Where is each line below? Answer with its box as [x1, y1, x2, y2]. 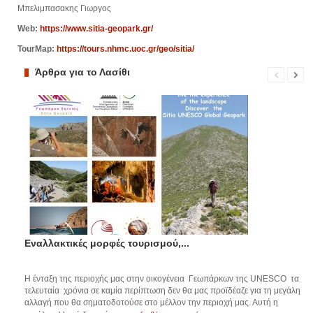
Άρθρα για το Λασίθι [35, 66, 130, 78]
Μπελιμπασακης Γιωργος [17, 3, 111, 13]
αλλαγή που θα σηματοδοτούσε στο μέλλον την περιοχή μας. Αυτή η [24, 297, 278, 307]
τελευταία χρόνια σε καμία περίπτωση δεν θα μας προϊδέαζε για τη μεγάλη [24, 285, 300, 296]
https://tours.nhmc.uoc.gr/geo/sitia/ [57, 43, 194, 54]
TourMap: [17, 43, 57, 54]
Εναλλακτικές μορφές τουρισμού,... [24, 237, 189, 249]
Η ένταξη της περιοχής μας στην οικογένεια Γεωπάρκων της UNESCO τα [24, 273, 299, 284]
